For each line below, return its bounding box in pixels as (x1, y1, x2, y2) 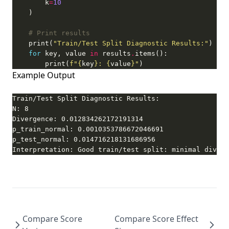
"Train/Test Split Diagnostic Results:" (53, 39, 209, 47)
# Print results (29, 29, 90, 37)
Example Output (12, 70, 75, 81)
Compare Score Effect (114, 213, 198, 224)
